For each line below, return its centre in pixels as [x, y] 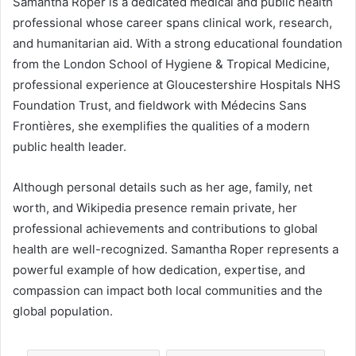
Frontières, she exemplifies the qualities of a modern [161, 126]
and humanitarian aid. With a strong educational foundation [178, 43]
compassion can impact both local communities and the [168, 290]
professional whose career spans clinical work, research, [172, 22]
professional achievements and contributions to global [165, 228]
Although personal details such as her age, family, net [163, 187]
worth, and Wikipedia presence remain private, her [155, 207]
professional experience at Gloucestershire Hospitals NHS [177, 84]
